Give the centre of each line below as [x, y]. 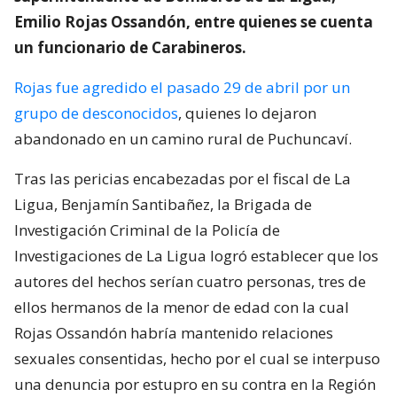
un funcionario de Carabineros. [130, 47]
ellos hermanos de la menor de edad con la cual [182, 307]
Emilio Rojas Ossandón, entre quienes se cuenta [194, 21]
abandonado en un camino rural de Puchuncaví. [183, 138]
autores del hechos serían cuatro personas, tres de [190, 281]
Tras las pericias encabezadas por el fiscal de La [183, 178]
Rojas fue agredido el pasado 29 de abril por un [182, 87]
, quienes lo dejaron [247, 113]
